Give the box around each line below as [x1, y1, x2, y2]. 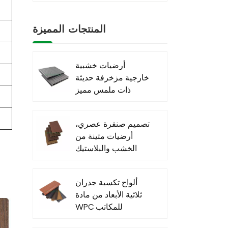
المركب [75, 156, 101, 165]
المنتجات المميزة [32, 24, 106, 35]
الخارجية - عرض [75, 215, 131, 224]
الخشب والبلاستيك [75, 144, 137, 153]
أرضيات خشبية [75, 61, 125, 70]
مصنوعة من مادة [75, 98, 133, 107]
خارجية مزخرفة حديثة [75, 73, 149, 82]
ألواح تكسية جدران [75, 178, 137, 187]
